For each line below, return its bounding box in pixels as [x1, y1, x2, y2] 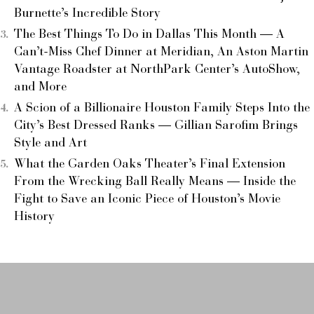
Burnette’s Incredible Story [14, 7, 161, 20]
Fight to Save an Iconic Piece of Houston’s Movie [14, 193, 280, 206]
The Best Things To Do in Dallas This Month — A [14, 28, 285, 41]
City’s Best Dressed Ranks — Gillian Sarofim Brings [14, 119, 298, 132]
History [14, 210, 55, 224]
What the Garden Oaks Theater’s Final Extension [14, 158, 285, 171]
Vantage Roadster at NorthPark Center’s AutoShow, [14, 63, 300, 76]
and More [14, 81, 67, 94]
